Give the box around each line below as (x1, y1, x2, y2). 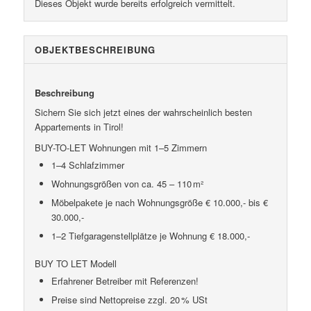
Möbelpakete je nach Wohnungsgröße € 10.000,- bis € (51, 196, 268, 210)
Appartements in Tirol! (34, 120, 124, 133)
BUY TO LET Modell (34, 257, 117, 271)
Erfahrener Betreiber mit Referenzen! (51, 274, 199, 288)
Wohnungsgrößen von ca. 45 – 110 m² (51, 177, 203, 191)
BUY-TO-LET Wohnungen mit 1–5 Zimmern (34, 141, 207, 155)
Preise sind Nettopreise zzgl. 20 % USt (51, 293, 208, 307)
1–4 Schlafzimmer (51, 158, 124, 172)
